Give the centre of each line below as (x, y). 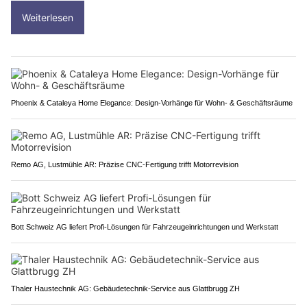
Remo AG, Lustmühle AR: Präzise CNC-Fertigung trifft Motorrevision (125, 165)
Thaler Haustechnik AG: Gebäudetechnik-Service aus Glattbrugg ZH (125, 289)
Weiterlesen (48, 18)
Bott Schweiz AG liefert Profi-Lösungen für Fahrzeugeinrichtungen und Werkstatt (145, 227)
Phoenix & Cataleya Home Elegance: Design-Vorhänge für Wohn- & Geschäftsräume (152, 103)
